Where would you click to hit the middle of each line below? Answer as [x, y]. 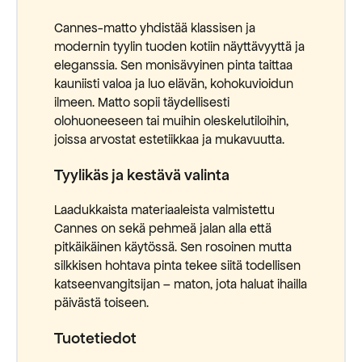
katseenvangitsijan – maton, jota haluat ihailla [181, 284]
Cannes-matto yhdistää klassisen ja [155, 28]
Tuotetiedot [95, 338]
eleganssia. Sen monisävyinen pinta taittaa [173, 65]
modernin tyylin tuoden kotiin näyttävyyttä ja [179, 46]
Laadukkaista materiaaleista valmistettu [164, 210]
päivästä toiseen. [101, 303]
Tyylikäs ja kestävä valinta [142, 175]
